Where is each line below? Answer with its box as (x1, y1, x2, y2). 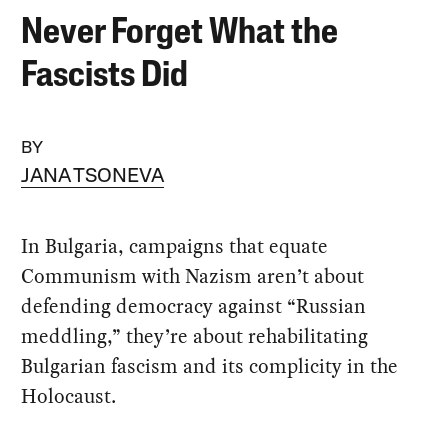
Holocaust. (21, 381, 117, 410)
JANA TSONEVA (21, 166, 165, 187)
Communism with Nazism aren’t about (21, 261, 365, 290)
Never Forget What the (21, 15, 339, 52)
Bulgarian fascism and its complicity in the (21, 351, 399, 380)
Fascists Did (21, 58, 189, 95)
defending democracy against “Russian (21, 291, 367, 320)
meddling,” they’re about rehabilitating (21, 321, 369, 350)
